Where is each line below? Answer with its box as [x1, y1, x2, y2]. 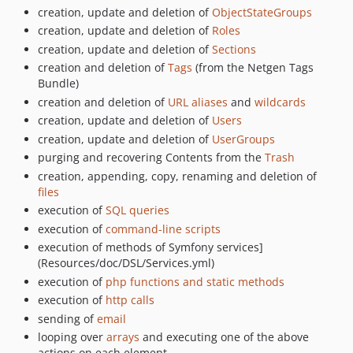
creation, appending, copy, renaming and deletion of [38, 168, 317, 184]
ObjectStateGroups [212, 4, 312, 20]
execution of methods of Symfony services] [38, 240, 263, 255]
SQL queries [106, 203, 169, 217]
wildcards [255, 94, 306, 110]
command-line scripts [106, 221, 221, 236]
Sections [212, 41, 256, 57]
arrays [106, 329, 139, 344]
